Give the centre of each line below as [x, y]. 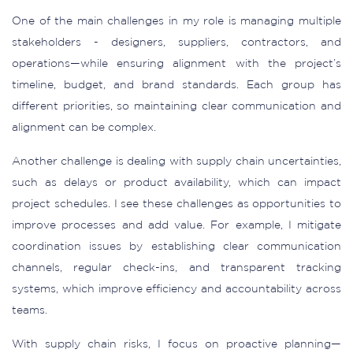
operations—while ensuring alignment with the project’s [176, 64]
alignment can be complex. [84, 128]
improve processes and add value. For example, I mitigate [176, 225]
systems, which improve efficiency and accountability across [176, 289]
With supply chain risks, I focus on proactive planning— [176, 344]
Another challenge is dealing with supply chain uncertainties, [176, 162]
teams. [30, 310]
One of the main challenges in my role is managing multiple [176, 21]
